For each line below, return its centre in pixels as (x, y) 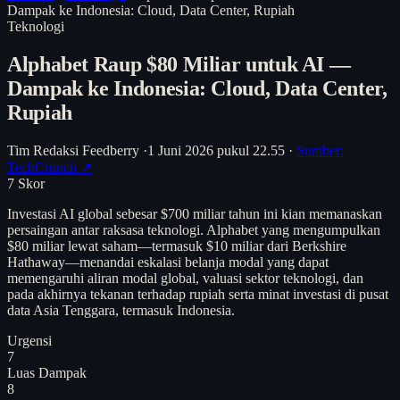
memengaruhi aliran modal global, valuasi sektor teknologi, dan (185, 278)
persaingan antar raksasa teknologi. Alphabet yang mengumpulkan (194, 229)
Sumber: (320, 150)
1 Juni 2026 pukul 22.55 (216, 150)
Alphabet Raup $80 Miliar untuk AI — (179, 64)
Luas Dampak (47, 372)
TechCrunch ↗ (50, 167)
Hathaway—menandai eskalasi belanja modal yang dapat (168, 262)
